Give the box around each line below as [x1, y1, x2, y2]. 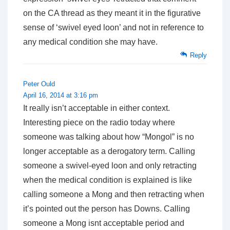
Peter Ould [23, 80, 55, 88]
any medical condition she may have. [23, 37, 158, 46]
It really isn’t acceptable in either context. [23, 103, 170, 112]
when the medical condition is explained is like [23, 175, 192, 184]
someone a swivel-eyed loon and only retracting [23, 161, 197, 170]
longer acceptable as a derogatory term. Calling [23, 146, 195, 156]
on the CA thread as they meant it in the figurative [23, 8, 201, 17]
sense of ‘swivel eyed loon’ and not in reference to [23, 23, 204, 32]
